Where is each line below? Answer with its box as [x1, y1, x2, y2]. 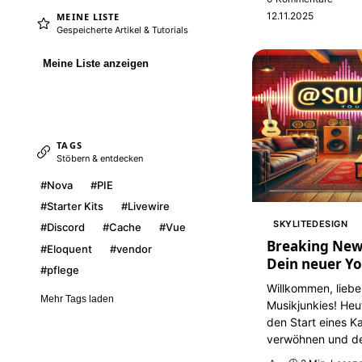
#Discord [40, 221, 85, 234]
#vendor [109, 242, 152, 255]
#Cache [102, 221, 141, 234]
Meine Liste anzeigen [42, 57, 149, 70]
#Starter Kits [40, 200, 103, 213]
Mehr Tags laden [40, 293, 115, 305]
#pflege [40, 263, 79, 276]
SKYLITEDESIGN [273, 217, 348, 229]
